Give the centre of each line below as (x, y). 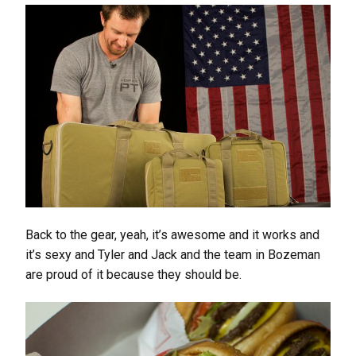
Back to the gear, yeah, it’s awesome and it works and (172, 234)
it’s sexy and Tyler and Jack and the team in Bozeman (173, 254)
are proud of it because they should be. (133, 274)
